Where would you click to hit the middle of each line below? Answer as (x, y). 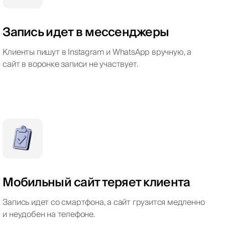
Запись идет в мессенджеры (86, 32)
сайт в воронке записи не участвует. (70, 64)
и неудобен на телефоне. (49, 214)
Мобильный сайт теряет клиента (96, 182)
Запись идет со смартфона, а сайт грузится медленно (104, 202)
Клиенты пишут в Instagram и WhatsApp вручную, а (97, 52)
